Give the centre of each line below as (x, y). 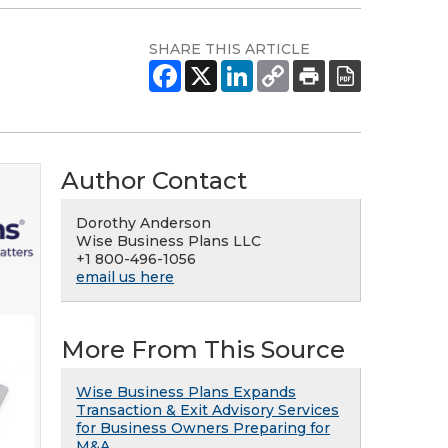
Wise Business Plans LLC (168, 241)
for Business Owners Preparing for (203, 428)
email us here (125, 277)
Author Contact (154, 180)
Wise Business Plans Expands (186, 392)
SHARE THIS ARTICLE (229, 49)
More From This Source (203, 349)
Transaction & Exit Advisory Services (207, 410)
